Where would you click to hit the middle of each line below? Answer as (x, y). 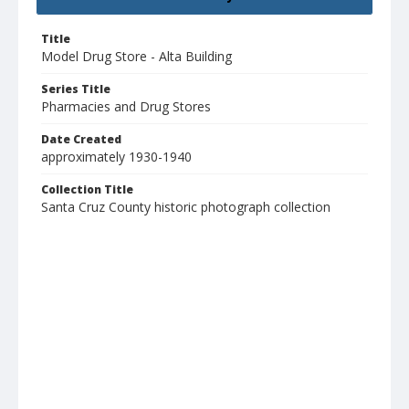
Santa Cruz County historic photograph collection (186, 207)
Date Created (81, 140)
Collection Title (87, 190)
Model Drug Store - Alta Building (136, 57)
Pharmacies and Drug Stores (126, 107)
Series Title (76, 89)
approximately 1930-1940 (116, 157)
